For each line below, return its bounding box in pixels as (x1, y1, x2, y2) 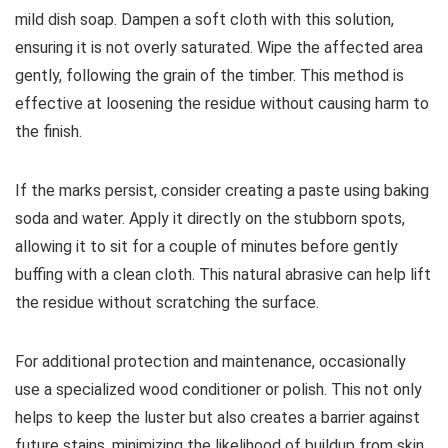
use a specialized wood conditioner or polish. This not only (15, 380, 422, 400)
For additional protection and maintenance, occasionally (15, 352, 406, 372)
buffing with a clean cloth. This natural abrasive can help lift (15, 265, 431, 285)
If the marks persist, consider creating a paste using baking (15, 181, 429, 201)
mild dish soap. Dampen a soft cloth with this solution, (15, 10, 394, 30)
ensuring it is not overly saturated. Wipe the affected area (15, 38, 423, 58)
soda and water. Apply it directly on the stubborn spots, (15, 209, 405, 229)
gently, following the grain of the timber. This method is (15, 66, 404, 86)
